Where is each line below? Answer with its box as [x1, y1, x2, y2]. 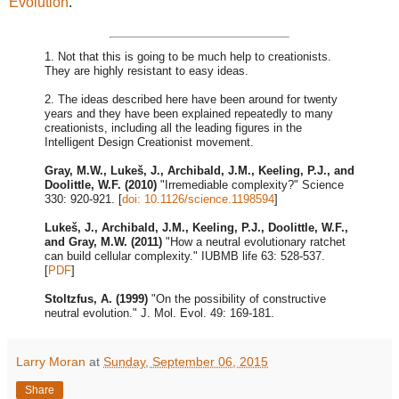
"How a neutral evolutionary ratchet [162, 235, 346, 249]
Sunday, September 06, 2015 [103, 354, 268, 370]
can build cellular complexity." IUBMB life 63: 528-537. [45, 249, 325, 264]
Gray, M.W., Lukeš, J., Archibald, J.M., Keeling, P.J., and [45, 164, 354, 178]
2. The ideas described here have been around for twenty [45, 93, 338, 107]
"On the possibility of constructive [148, 292, 326, 306]
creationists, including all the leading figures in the [45, 121, 302, 135]
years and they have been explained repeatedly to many [45, 107, 333, 121]
